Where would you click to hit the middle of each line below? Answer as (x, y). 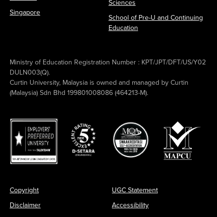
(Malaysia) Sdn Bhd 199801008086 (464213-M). (79, 92)
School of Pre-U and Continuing (156, 17)
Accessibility (130, 205)
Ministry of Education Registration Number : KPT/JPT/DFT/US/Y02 (108, 62)
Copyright (24, 190)
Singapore (25, 12)
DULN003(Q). (30, 72)
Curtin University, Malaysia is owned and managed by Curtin (99, 82)
